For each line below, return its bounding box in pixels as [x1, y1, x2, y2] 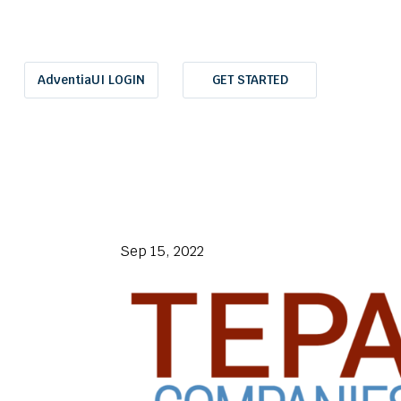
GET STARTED [211, 71, 288, 88]
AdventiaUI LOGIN [38, 71, 146, 88]
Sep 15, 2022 [120, 241, 205, 260]
